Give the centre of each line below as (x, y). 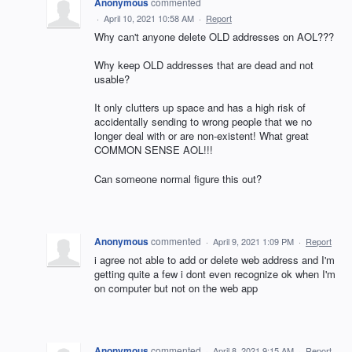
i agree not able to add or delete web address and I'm (214, 259)
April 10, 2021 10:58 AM (149, 18)
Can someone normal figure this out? (178, 178)
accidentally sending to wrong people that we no (203, 122)
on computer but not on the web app (176, 288)
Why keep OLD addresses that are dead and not (204, 65)
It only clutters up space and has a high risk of (200, 108)
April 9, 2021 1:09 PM (253, 241)
